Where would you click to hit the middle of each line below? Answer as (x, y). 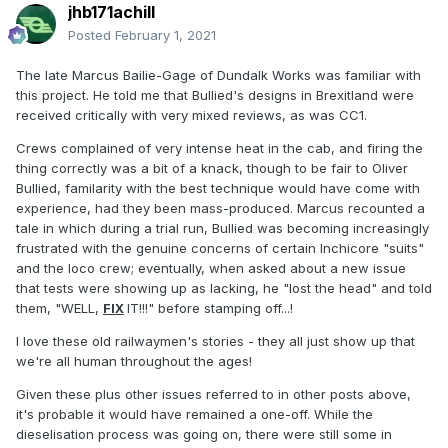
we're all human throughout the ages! (134, 361)
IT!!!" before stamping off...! (210, 308)
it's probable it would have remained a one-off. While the (194, 414)
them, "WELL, (59, 308)
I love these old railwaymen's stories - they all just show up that (215, 341)
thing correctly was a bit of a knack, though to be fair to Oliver (212, 168)
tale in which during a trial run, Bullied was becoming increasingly (222, 228)
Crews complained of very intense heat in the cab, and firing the (219, 148)
